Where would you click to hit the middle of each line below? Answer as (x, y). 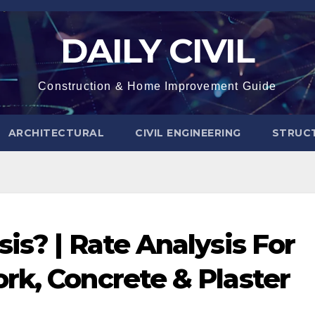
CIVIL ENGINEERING (188, 133)
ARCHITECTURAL (56, 133)
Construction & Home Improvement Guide (157, 86)
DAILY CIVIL (157, 51)
